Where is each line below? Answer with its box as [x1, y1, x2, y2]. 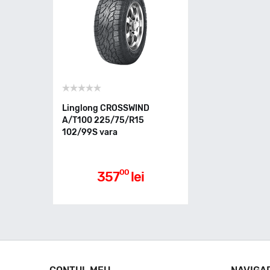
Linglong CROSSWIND [62, 103, 149, 113]
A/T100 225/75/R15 [62, 115, 144, 125]
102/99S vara [62, 127, 118, 137]
